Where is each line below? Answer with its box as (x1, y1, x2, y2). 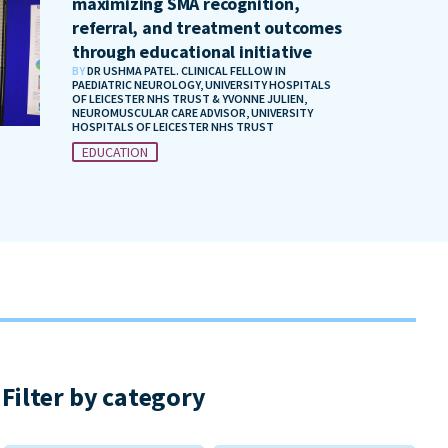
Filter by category (2, 380, 206, 414)
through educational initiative (72, 40, 313, 64)
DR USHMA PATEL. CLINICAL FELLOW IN (87, 63, 286, 79)
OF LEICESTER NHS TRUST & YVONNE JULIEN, (72, 91, 307, 107)
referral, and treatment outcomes (72, 16, 342, 40)
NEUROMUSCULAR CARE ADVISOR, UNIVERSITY (72, 105, 313, 121)
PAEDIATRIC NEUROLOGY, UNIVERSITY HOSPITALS (72, 77, 331, 93)
